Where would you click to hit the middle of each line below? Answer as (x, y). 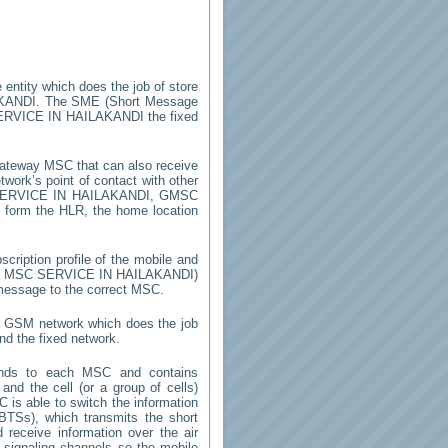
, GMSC (173, 195)
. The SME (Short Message (116, 101)
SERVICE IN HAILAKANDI (115, 274)
